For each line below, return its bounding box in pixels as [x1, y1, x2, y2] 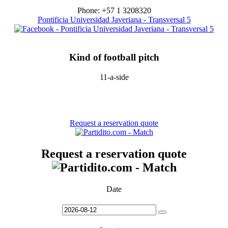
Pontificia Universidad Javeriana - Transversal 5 [37, 15, 191, 24]
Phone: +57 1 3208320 [77, 6, 151, 15]
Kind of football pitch [69, 52, 159, 63]
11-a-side [99, 73, 129, 82]
